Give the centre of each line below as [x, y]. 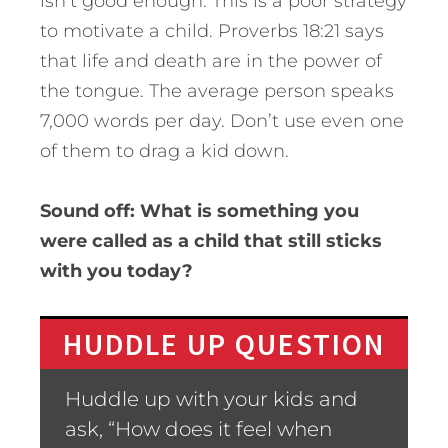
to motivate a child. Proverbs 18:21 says [212, 31]
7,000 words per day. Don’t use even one [222, 121]
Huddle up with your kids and [211, 399]
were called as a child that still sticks [211, 241]
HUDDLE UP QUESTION [224, 344]
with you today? [116, 271]
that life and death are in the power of [211, 61]
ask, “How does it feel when [198, 429]
